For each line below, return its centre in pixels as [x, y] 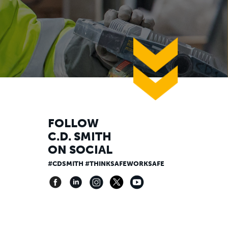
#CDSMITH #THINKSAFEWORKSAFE [106, 164]
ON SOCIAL [80, 150]
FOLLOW [73, 123]
